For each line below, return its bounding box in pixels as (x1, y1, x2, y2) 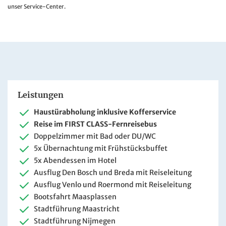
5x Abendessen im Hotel (34, 156, 117, 165)
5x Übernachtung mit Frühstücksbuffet (34, 144, 167, 153)
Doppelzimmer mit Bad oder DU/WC (34, 132, 156, 141)
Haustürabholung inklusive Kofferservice (34, 107, 176, 117)
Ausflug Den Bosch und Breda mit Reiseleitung (34, 168, 192, 178)
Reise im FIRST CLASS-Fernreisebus (34, 120, 157, 129)
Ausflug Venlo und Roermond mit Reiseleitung (34, 180, 191, 190)
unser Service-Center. (8, 3, 66, 11)
